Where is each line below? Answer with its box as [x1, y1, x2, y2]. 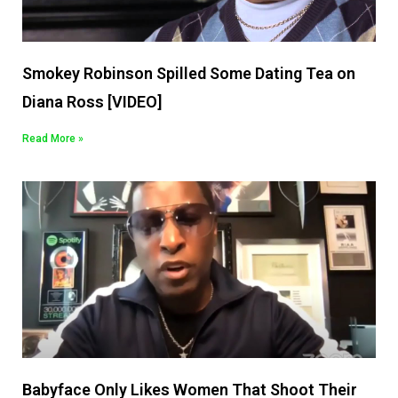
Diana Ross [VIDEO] [22, 92, 162, 112]
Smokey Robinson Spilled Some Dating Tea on [22, 64, 355, 84]
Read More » [22, 132, 84, 146]
